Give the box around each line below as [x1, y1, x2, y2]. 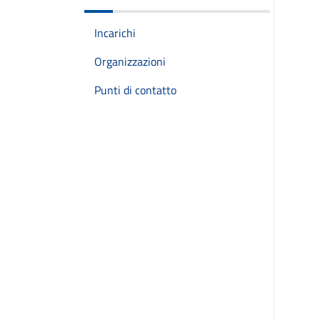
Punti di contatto [94, 81, 176, 99]
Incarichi [94, 24, 136, 41]
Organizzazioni [94, 53, 166, 70]
